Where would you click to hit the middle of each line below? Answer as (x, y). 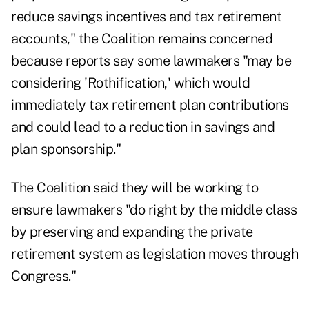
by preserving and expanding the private (132, 232)
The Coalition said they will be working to (134, 188)
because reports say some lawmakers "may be (151, 61)
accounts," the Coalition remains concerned (142, 39)
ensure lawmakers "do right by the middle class (154, 210)
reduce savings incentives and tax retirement (146, 17)
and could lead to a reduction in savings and (143, 127)
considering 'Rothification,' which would (130, 83)
